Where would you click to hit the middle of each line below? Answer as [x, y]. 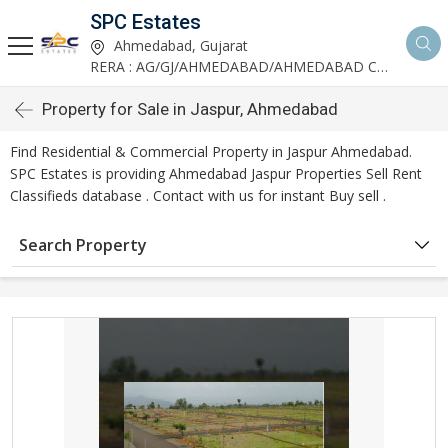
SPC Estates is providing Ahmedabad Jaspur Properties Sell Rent [216, 173]
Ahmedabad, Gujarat [179, 45]
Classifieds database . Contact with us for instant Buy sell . [198, 195]
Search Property [83, 245]
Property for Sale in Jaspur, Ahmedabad [190, 109]
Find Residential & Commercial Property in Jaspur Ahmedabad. [211, 151]
